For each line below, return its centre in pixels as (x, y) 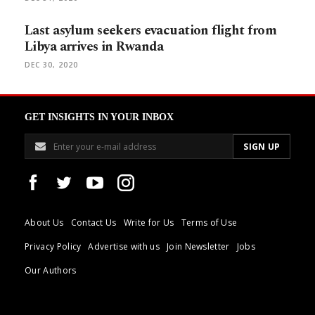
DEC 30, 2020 (51, 65)
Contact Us (94, 223)
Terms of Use (209, 223)
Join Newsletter (198, 247)
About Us (44, 223)
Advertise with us (124, 247)
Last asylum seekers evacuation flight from (151, 31)
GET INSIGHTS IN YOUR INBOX (99, 117)
